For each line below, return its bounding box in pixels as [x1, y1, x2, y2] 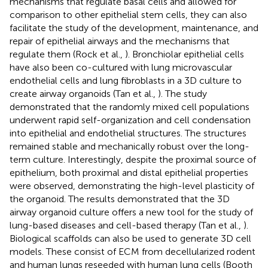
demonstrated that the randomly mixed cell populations [10, 100, 249, 112]
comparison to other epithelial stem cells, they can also [10, 8, 247, 20]
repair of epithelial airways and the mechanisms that [10, 35, 230, 47]
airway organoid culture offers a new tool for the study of [10, 206, 253, 218]
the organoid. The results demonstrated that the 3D [10, 193, 230, 205]
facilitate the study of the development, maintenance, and [10, 22, 258, 33]
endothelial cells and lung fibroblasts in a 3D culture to [10, 74, 242, 86]
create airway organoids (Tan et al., [10, 87, 158, 99]
